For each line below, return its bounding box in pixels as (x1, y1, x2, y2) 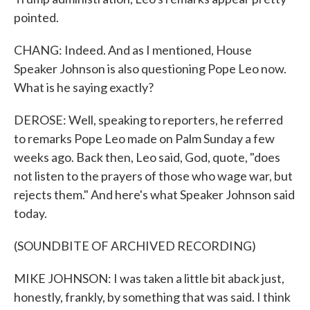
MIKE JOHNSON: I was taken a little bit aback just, (14, 271, 284, 286)
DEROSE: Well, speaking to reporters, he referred (14, 112, 283, 127)
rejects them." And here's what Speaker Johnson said (14, 187, 295, 202)
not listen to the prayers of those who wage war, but (14, 168, 293, 183)
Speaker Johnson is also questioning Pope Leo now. (14, 61, 286, 76)
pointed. (14, 10, 59, 25)
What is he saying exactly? (14, 80, 154, 95)
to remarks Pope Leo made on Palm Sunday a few (14, 131, 275, 146)
